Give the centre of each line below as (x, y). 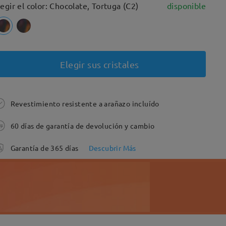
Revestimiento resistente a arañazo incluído (85, 103)
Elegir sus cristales (100, 64)
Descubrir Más (112, 148)
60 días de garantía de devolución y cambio (82, 126)
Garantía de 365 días (44, 148)
